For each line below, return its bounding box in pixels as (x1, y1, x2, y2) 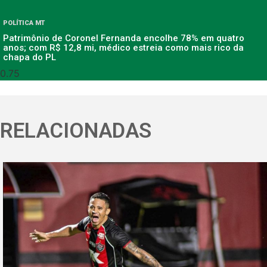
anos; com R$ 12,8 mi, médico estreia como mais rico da (3, 42, 244, 54)
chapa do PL (3, 52, 56, 63)
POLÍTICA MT (3, 19, 45, 27)
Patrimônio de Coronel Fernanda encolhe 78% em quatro (3, 33, 244, 44)
